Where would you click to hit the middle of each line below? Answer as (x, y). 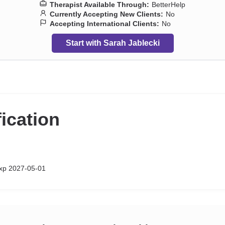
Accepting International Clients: (104, 24)
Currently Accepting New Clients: (106, 14)
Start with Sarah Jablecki (113, 43)
